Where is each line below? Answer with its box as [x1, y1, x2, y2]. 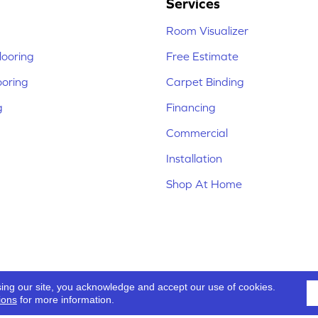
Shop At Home [166, 177, 242, 191]
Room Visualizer [166, 24, 248, 38]
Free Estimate [166, 50, 238, 63]
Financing [166, 101, 216, 114]
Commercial [166, 126, 228, 140]
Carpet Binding [166, 75, 244, 89]
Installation [166, 152, 222, 165]
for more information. [16, 294, 114, 305]
